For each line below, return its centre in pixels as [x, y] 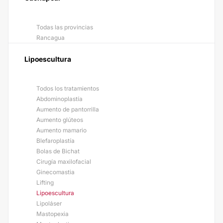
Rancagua [51, 38]
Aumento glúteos [60, 120]
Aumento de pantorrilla [68, 109]
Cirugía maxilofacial [64, 162]
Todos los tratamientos [68, 88]
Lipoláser [49, 203]
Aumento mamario [61, 130]
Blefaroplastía [56, 141]
